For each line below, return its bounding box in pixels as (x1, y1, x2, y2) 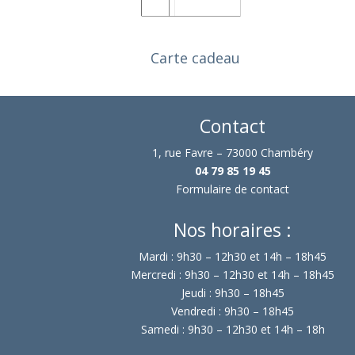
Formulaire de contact (176, 181, 290, 197)
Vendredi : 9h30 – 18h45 (171, 303, 295, 319)
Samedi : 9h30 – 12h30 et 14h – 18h (140, 322, 325, 338)
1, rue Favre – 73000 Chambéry (152, 144, 314, 160)
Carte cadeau (151, 48, 241, 67)
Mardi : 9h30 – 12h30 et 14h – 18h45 (139, 249, 327, 265)
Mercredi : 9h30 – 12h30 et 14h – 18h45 (131, 267, 335, 283)
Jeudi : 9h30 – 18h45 (181, 285, 284, 301)
